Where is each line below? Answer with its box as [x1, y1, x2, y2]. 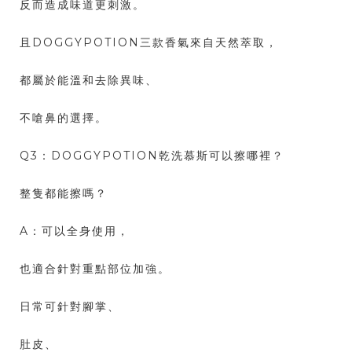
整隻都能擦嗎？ [20, 186, 108, 201]
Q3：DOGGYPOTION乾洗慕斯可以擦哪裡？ [20, 148, 284, 163]
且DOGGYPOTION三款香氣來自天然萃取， [20, 35, 278, 50]
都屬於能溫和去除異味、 [20, 73, 158, 88]
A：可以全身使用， [20, 224, 130, 239]
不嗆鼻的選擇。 [20, 111, 108, 126]
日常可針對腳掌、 [20, 299, 120, 314]
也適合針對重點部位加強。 [20, 262, 170, 277]
